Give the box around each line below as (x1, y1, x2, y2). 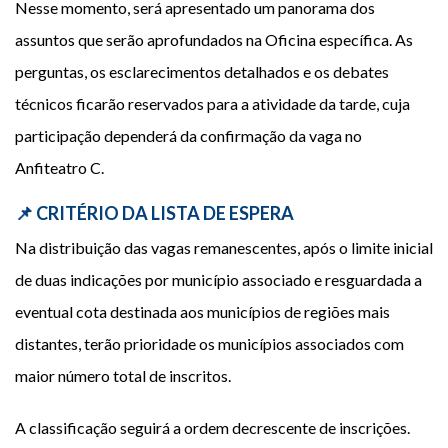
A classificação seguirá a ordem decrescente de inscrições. (15, 418, 410, 437)
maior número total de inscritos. (15, 366, 231, 385)
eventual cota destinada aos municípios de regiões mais (15, 302, 390, 321)
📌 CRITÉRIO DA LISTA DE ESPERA (15, 202, 294, 224)
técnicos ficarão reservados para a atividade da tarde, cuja (15, 94, 410, 113)
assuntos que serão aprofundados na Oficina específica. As (15, 30, 413, 49)
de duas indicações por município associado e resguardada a (15, 270, 422, 289)
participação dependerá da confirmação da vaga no (15, 126, 362, 145)
